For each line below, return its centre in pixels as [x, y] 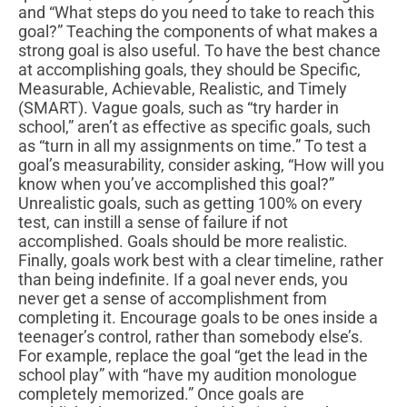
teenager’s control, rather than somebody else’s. [191, 337]
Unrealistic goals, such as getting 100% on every [190, 203]
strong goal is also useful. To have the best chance [199, 51]
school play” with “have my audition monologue [188, 375]
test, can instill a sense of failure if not [153, 223]
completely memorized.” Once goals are [161, 394]
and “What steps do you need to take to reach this [196, 13]
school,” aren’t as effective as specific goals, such [194, 127]
